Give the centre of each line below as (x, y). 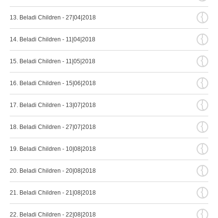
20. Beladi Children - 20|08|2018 (53, 171)
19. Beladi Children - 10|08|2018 (53, 149)
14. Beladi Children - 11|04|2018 (53, 39)
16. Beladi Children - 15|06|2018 (53, 83)
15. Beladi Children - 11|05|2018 (53, 61)
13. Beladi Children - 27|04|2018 (53, 18)
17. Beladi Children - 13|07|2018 (53, 105)
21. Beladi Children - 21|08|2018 (53, 193)
